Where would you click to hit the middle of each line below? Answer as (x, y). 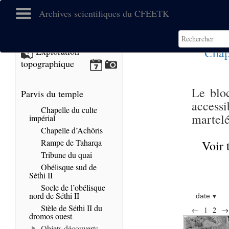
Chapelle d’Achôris (71, 130)
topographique (48, 63)
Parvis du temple (52, 94)
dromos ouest (51, 216)
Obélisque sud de (68, 167)
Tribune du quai (65, 155)
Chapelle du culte (68, 110)
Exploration (56, 51)
